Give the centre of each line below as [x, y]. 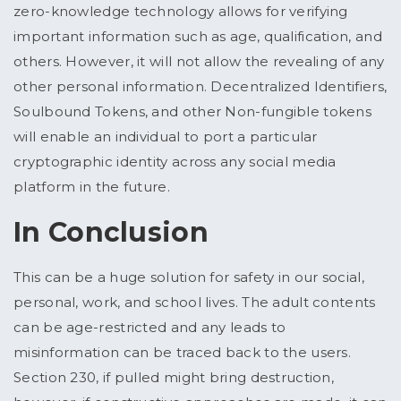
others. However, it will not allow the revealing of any [199, 62]
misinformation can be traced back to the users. [183, 353]
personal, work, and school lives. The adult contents [195, 303]
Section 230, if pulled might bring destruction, [174, 378]
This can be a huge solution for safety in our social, [189, 277]
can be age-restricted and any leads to [150, 328]
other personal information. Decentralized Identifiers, [200, 87]
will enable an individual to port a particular [166, 137]
